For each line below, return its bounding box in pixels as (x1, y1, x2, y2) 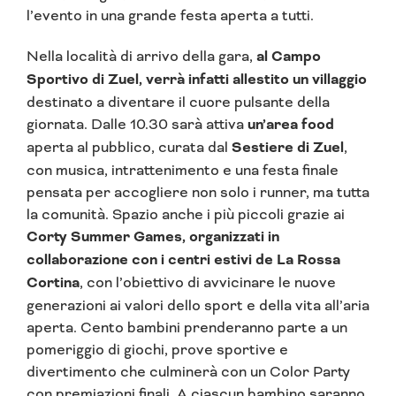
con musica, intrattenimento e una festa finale (27, 161, 339, 180)
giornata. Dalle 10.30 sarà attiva (27, 115, 247, 134)
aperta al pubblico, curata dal (27, 138, 228, 157)
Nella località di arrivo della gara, (27, 47, 256, 66)
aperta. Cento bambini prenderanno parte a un (27, 318, 347, 338)
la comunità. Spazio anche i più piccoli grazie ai (27, 205, 345, 225)
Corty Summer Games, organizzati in (27, 227, 279, 247)
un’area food (247, 115, 334, 135)
